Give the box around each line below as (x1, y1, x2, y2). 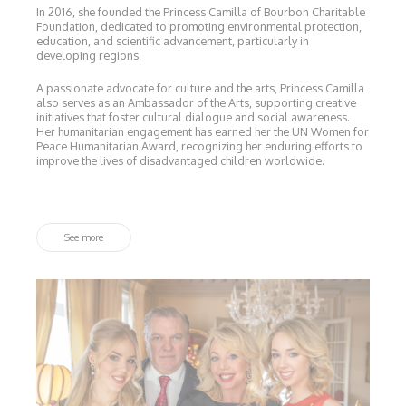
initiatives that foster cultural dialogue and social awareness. (36, 109, 351, 124)
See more (64, 230, 104, 244)
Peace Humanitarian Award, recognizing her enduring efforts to (36, 138, 363, 153)
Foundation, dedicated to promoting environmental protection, (36, 18, 362, 34)
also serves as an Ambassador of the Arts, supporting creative (36, 94, 357, 110)
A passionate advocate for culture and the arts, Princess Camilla (36, 80, 365, 95)
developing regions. (36, 47, 142, 63)
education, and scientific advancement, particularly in (36, 33, 310, 48)
